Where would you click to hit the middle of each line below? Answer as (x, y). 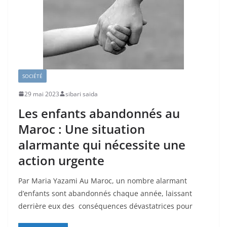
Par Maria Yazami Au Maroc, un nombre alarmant (103, 180)
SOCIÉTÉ (32, 76)
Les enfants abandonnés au (99, 113)
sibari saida (82, 94)
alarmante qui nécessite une (102, 144)
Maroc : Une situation (82, 129)
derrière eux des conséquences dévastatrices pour (105, 206)
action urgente (61, 160)
